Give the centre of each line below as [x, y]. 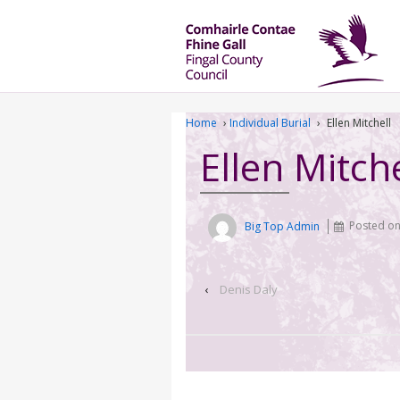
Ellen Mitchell [359, 123]
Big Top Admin [283, 226]
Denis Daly [249, 289]
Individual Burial [270, 123]
